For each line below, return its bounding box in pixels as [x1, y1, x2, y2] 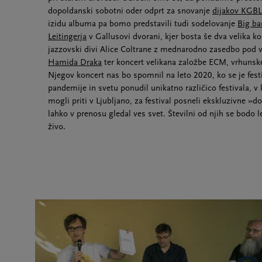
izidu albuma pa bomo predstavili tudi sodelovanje [48, 19, 237, 29]
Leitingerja [48, 32, 87, 42]
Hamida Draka [48, 58, 102, 67]
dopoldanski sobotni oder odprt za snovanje [48, 6, 212, 16]
